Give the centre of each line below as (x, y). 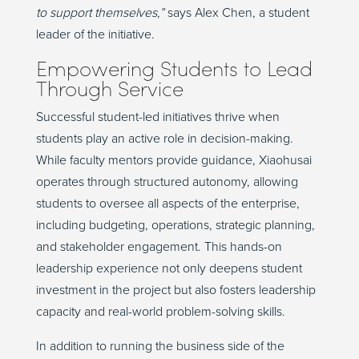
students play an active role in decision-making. (164, 139)
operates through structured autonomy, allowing (167, 182)
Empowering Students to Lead (174, 69)
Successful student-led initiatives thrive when (157, 117)
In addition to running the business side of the (160, 347)
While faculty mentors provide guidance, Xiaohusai (173, 161)
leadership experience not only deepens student (169, 269)
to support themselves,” (100, 13)
